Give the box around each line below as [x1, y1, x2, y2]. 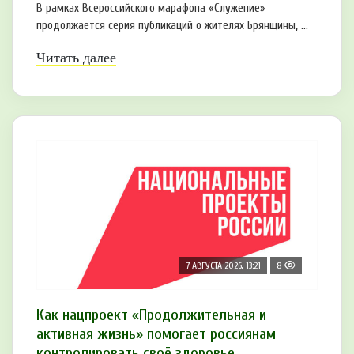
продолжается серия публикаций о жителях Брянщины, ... [36, 18, 308, 32]
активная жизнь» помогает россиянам [36, 324, 276, 343]
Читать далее [36, 49, 116, 66]
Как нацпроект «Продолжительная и [36, 305, 266, 324]
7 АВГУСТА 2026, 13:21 [186, 259, 261, 271]
